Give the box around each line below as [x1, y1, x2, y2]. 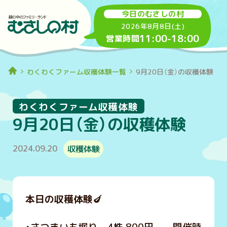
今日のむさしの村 [121, 9, 184, 20]
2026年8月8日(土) [121, 21, 184, 31]
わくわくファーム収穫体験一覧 [27, 66, 127, 77]
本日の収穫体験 [25, 193, 93, 206]
